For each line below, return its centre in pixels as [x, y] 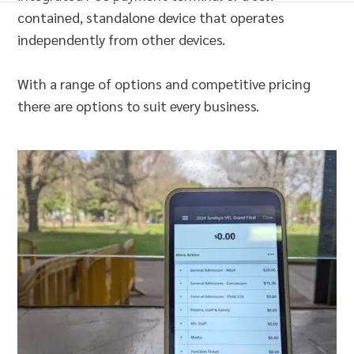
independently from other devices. [122, 39]
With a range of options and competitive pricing [164, 83]
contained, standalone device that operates [151, 17]
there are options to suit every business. [139, 105]
